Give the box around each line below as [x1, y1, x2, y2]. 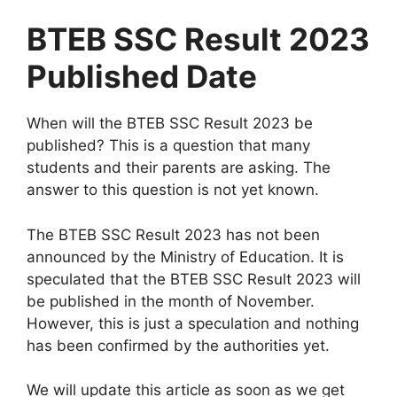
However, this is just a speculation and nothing [27, 314, 359, 332]
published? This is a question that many [27, 136, 310, 155]
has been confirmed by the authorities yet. [27, 336, 330, 354]
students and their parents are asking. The [27, 159, 331, 177]
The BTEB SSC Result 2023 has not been [27, 225, 320, 244]
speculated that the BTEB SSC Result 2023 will [27, 269, 361, 288]
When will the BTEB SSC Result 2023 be [27, 114, 313, 133]
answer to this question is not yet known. [27, 181, 319, 199]
